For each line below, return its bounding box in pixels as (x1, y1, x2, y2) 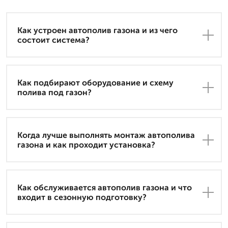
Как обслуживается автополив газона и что (17, 182, 192, 192)
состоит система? (17, 35, 90, 45)
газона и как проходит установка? (17, 139, 155, 150)
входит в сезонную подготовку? (17, 192, 147, 202)
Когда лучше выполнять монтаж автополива (17, 130, 195, 140)
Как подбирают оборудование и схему (17, 77, 174, 88)
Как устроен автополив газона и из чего (17, 25, 178, 35)
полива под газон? (17, 87, 92, 97)
